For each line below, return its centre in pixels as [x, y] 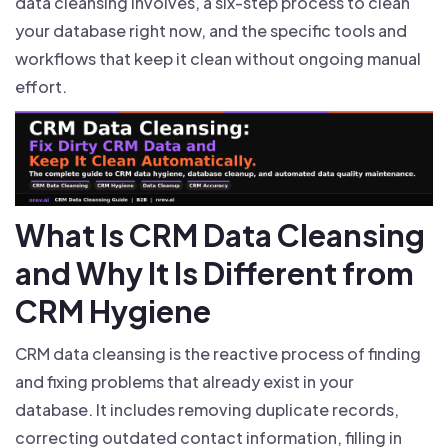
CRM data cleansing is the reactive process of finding [218, 354]
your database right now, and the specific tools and [211, 30]
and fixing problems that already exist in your [184, 382]
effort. [41, 86]
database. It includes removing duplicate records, [207, 410]
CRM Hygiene [113, 311]
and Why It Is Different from [214, 273]
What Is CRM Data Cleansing [220, 235]
